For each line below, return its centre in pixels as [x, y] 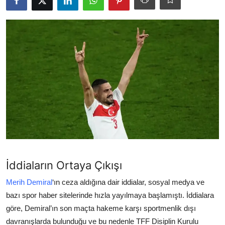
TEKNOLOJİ [30, 8]
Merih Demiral [29, 182]
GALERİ [22, 131]
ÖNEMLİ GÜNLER [40, 106]
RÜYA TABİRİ [32, 82]
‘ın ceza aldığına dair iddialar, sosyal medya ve [128, 182]
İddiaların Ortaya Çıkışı [64, 165]
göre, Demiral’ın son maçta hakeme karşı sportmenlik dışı [101, 208]
